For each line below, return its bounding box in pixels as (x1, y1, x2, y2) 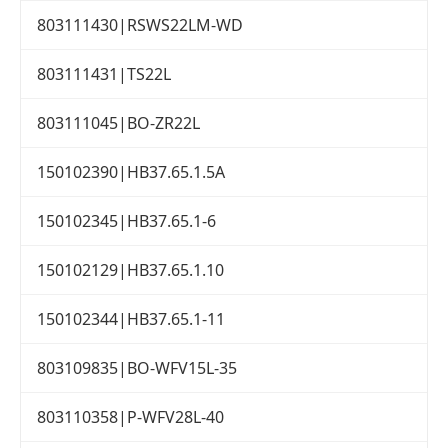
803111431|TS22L (37, 63, 171, 86)
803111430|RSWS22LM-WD (37, 14, 243, 37)
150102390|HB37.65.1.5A (37, 161, 225, 184)
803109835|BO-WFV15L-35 (37, 357, 237, 380)
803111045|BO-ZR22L (37, 112, 200, 135)
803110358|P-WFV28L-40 (37, 406, 224, 429)
